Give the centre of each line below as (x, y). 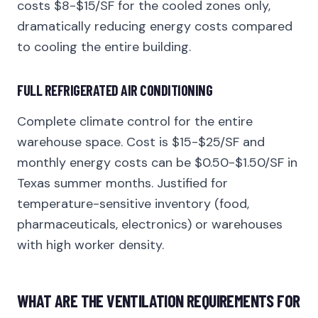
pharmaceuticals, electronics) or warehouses (150, 224)
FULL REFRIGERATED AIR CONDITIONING (115, 90)
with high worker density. (91, 245)
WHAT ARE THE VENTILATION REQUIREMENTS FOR (159, 301)
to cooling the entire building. (104, 47)
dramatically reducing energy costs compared (155, 26)
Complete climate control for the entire (135, 121)
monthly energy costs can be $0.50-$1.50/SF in (157, 163)
